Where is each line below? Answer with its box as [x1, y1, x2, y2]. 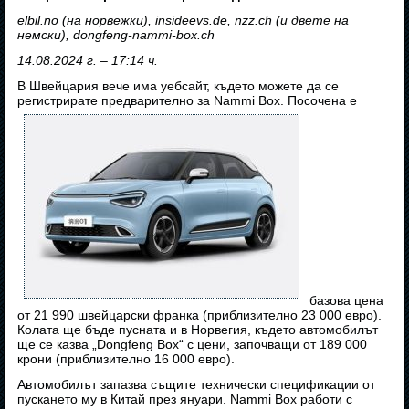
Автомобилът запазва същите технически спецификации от [17, 377, 376, 393]
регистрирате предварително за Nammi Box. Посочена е [17, 93, 358, 109]
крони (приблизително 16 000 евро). [17, 351, 236, 367]
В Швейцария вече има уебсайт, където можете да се [17, 79, 340, 94]
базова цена [306, 293, 384, 309]
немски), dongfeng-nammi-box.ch [17, 27, 215, 43]
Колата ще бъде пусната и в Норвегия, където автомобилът [17, 322, 379, 338]
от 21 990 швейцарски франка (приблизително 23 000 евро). [17, 308, 383, 323]
